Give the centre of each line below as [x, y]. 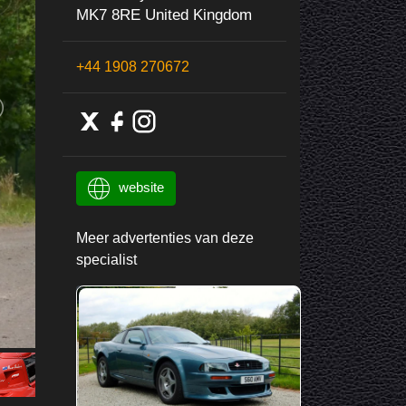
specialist [106, 259]
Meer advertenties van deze [164, 237]
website [141, 187]
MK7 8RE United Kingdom [164, 14]
